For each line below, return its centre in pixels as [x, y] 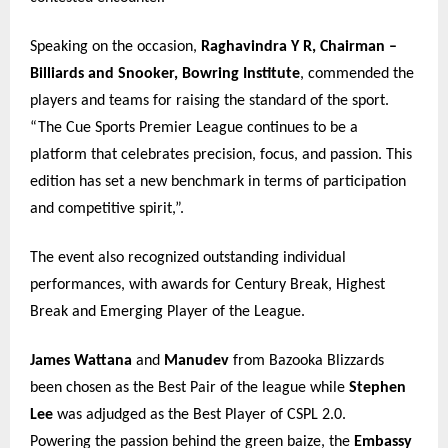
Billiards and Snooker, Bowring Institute [165, 74]
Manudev [196, 361]
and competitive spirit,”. [107, 209]
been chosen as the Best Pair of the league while [189, 388]
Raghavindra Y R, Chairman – [299, 47]
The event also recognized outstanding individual [188, 258]
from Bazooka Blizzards [306, 361]
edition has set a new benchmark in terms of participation [218, 182]
